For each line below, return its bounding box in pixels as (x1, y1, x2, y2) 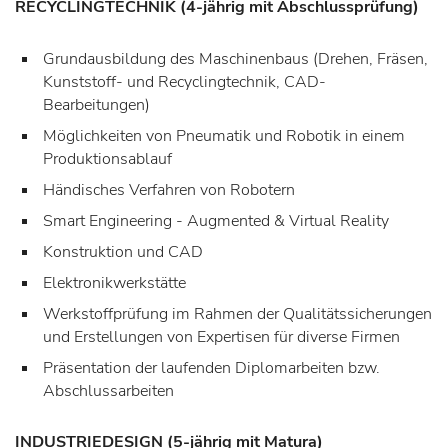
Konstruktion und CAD (43, 240, 203, 263)
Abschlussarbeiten (43, 379, 174, 402)
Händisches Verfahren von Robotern (43, 178, 295, 201)
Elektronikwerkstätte (43, 271, 186, 294)
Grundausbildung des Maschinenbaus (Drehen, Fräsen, (43, 47, 428, 70)
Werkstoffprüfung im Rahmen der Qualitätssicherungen (43, 302, 432, 325)
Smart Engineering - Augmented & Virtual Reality (43, 209, 389, 232)
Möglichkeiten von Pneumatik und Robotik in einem (43, 124, 405, 147)
